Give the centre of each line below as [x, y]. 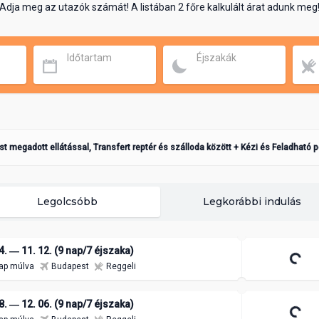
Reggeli [121, 267]
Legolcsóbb [67, 202]
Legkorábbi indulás [252, 202]
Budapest [70, 267]
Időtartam [89, 58]
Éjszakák [216, 58]
